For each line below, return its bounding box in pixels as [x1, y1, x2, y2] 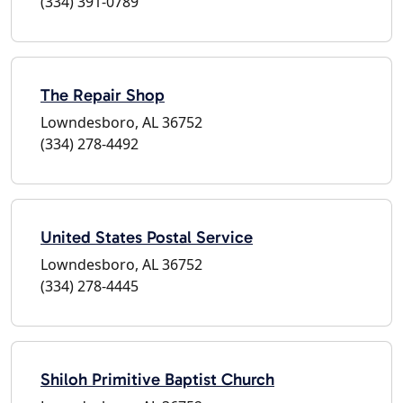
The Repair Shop [40, 84, 165, 105]
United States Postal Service [40, 226, 253, 247]
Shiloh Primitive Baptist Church [40, 368, 274, 390]
